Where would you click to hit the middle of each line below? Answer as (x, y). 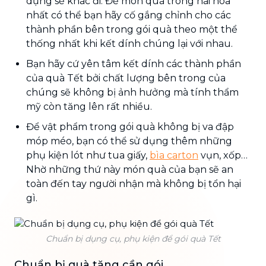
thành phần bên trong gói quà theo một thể (132, 29)
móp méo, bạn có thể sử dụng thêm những (129, 141)
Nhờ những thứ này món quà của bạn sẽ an (130, 169)
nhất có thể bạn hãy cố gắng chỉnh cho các (129, 15)
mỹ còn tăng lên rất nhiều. (89, 106)
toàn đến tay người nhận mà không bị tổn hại (134, 183)
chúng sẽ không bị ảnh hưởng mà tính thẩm (132, 92)
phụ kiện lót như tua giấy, (88, 155)
